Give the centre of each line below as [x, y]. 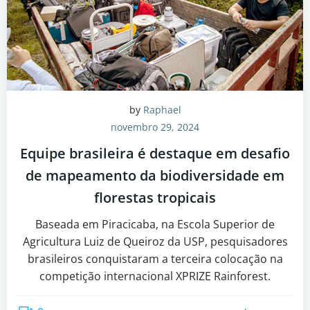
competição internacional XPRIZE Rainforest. [155, 276]
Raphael [162, 110]
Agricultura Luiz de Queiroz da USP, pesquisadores [155, 241]
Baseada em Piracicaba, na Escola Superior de [155, 224]
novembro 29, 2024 [155, 127]
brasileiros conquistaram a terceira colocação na [155, 259]
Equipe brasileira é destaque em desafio [155, 153]
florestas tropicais [155, 198]
